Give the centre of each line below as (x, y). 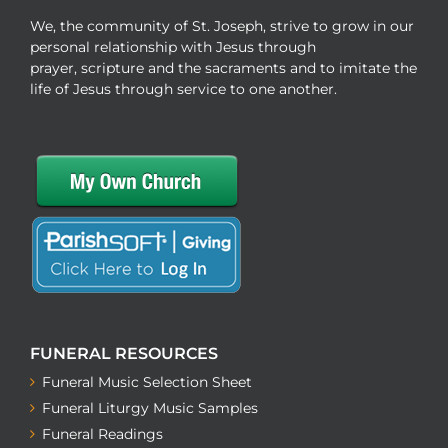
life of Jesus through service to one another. (183, 89)
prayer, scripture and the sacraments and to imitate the (223, 68)
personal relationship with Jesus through (173, 47)
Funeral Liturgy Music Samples (150, 408)
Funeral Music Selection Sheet (147, 382)
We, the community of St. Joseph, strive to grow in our (222, 26)
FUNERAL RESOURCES (124, 354)
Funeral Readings (102, 434)
